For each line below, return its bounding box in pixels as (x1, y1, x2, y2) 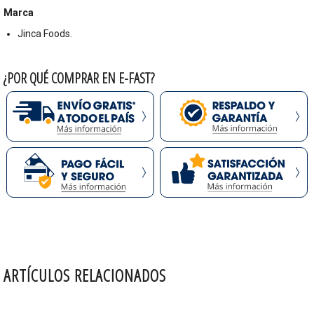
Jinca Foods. (18, 28, 72, 40)
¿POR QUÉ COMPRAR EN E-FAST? (4, 69, 154, 88)
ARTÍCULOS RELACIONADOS (4, 264, 166, 287)
